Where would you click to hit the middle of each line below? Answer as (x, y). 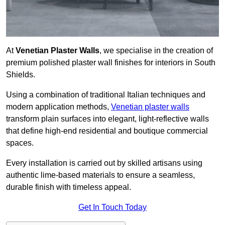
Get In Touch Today (113, 207)
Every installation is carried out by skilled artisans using (104, 163)
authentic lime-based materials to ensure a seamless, (100, 175)
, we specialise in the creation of (156, 51)
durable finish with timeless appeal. (69, 187)
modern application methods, (59, 107)
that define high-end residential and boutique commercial (107, 131)
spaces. (20, 143)
